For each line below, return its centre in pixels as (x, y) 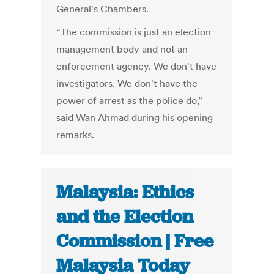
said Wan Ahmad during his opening (135, 118)
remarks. (76, 135)
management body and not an (122, 49)
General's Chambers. (103, 9)
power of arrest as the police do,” (130, 101)
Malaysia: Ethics (125, 192)
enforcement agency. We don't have (137, 66)
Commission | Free (135, 241)
